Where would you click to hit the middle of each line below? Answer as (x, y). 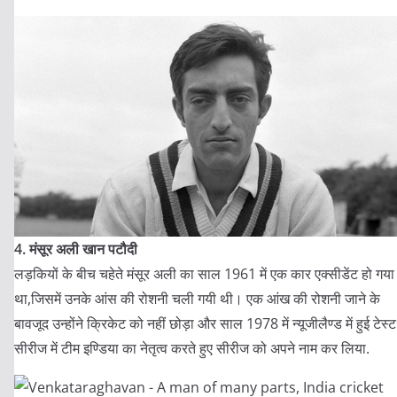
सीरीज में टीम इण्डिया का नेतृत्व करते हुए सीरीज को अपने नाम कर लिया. (192, 348)
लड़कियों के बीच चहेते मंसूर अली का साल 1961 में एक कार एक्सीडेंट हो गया (204, 274)
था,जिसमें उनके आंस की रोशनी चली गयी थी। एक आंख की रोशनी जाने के (197, 299)
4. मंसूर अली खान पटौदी (76, 249)
